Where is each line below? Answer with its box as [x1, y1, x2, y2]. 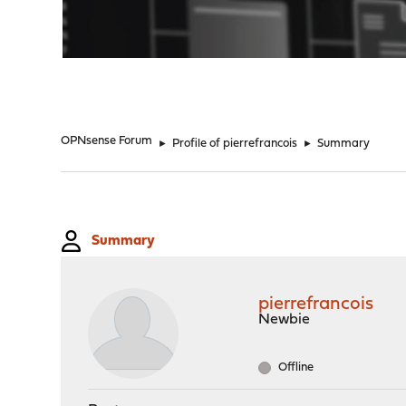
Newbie [258, 313, 311, 327]
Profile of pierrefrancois [172, 138, 298, 150]
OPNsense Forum [61, 135, 153, 147]
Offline [275, 362, 314, 373]
